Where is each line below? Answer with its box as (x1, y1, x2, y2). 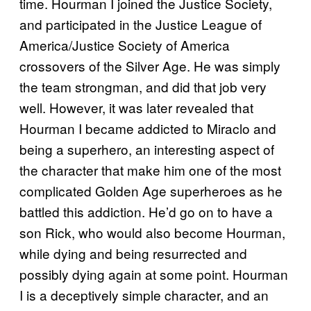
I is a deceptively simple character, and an (19, 285, 269, 304)
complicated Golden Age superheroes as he (19, 180, 283, 200)
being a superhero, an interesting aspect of (19, 139, 274, 158)
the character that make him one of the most (19, 160, 281, 179)
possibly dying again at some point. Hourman (19, 264, 288, 283)
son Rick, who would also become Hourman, (19, 222, 285, 242)
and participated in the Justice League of (19, 14, 262, 33)
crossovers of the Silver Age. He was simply (19, 56, 280, 75)
